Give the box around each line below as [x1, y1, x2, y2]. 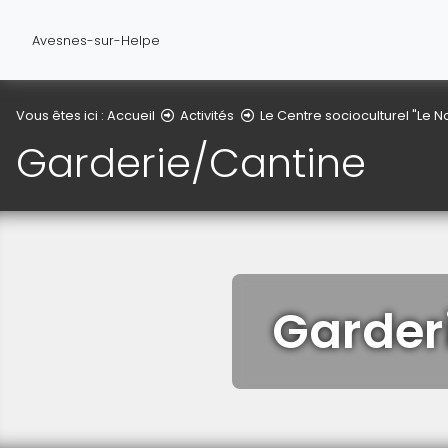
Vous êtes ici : [16, 106, 107, 124]
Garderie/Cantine [16, 135, 366, 192]
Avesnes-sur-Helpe [32, 31, 160, 49]
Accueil [107, 106, 155, 124]
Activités [180, 106, 235, 124]
